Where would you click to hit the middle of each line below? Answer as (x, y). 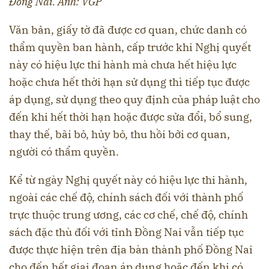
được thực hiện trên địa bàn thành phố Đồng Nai (131, 250)
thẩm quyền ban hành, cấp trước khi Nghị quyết (130, 47)
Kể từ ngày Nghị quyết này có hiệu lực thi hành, (128, 180)
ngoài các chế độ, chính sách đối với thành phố (126, 198)
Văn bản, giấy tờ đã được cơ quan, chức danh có (128, 30)
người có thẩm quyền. (64, 152)
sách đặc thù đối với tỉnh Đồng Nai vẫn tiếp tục (126, 232)
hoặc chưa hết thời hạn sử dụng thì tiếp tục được (129, 82)
